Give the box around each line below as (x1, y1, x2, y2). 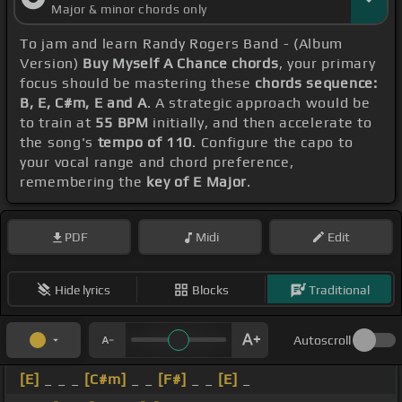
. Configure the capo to (192, 134, 354, 152)
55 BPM (95, 114, 149, 132)
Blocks (192, 282, 229, 297)
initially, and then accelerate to (148, 114, 372, 132)
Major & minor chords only (51, 2, 207, 17)
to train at (20, 114, 96, 132)
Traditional (308, 282, 370, 297)
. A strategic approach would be (146, 94, 371, 112)
